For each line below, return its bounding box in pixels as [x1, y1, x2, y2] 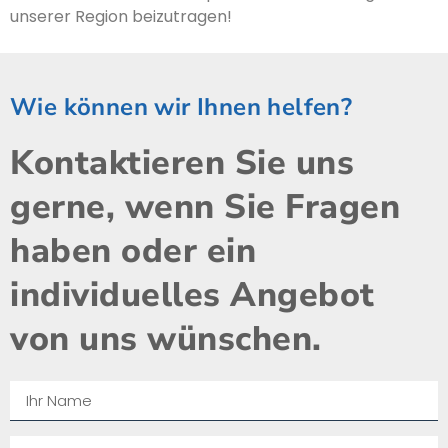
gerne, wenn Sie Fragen [10, 183, 400, 230]
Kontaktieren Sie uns [10, 139, 354, 186]
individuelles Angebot [10, 271, 375, 318]
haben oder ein [10, 227, 256, 274]
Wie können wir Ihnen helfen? [10, 90, 353, 123]
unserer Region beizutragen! [10, 4, 232, 28]
